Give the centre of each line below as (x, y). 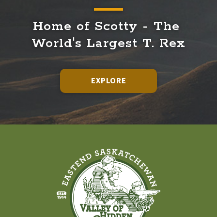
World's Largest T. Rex (108, 43)
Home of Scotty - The (106, 26)
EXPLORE (108, 81)
